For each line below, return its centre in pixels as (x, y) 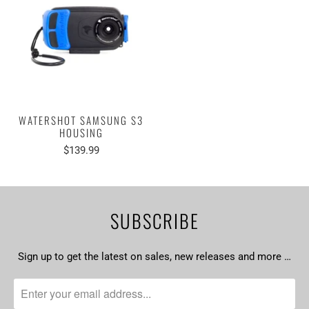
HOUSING (81, 132)
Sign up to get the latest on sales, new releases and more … (154, 256)
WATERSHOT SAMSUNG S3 (81, 120)
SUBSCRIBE (154, 220)
